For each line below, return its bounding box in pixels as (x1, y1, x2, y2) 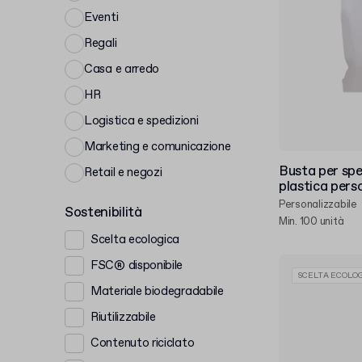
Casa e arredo (84, 61, 160, 78)
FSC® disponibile (90, 257, 183, 274)
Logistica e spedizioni (84, 112, 199, 129)
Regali (84, 35, 117, 52)
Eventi (84, 9, 119, 26)
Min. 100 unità (279, 215, 344, 229)
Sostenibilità (65, 204, 142, 222)
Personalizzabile (279, 198, 357, 212)
